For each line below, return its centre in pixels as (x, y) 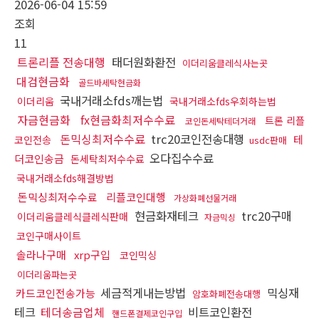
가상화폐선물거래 (205, 197)
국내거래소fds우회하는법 (223, 101)
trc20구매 (265, 215)
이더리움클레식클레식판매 (73, 216)
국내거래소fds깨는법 (113, 100)
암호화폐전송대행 (226, 293)
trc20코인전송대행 (198, 138)
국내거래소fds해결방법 (65, 178)
